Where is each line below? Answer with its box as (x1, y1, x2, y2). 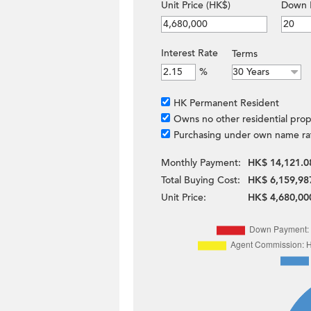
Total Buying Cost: (161, 174, 240, 187)
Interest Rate (161, 47, 218, 60)
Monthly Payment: (161, 156, 241, 169)
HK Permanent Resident (174, 96, 279, 110)
